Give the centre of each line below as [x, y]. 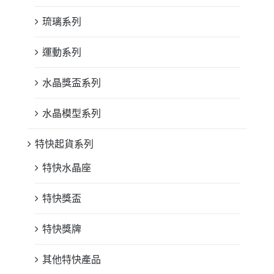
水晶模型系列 [72, 113]
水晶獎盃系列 [72, 83]
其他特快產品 [72, 259]
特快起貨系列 [64, 144]
